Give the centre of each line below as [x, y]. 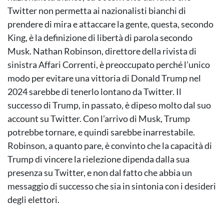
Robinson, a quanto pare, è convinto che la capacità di [110, 146]
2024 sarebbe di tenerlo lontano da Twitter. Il [94, 92]
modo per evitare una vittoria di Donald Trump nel [104, 78]
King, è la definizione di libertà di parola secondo [100, 38]
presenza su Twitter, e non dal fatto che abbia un [100, 173]
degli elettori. [33, 200]
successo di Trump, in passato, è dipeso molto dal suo [109, 105]
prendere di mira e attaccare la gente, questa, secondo [110, 24]
